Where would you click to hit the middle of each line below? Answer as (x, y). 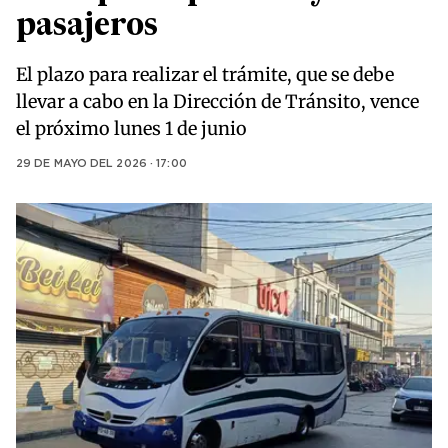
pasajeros (87, 27)
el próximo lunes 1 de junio (131, 129)
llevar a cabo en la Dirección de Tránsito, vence (217, 102)
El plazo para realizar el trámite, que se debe (205, 75)
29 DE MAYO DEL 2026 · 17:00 (101, 164)
